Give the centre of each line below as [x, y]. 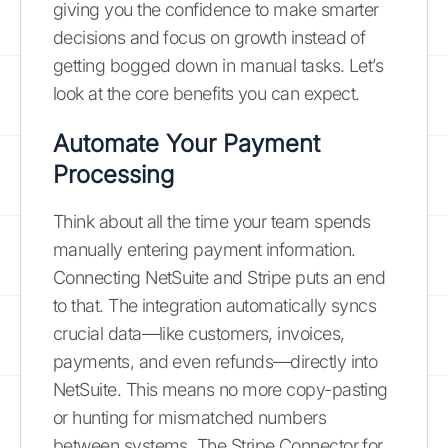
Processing [113, 174]
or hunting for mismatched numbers [190, 417]
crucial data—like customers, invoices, [199, 333]
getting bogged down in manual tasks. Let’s [218, 65]
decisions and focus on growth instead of [209, 37]
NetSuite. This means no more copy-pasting [220, 389]
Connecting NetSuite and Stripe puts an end [219, 277]
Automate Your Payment [186, 143]
